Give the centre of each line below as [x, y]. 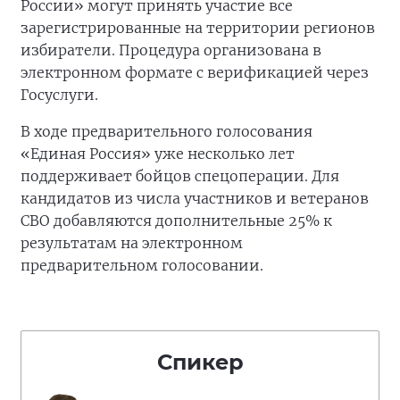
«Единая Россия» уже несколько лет [158, 154]
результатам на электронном [132, 243]
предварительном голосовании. [142, 265]
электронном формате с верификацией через [195, 72]
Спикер [200, 362]
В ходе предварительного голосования [167, 131]
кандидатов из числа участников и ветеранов [195, 198]
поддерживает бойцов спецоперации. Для [180, 176]
